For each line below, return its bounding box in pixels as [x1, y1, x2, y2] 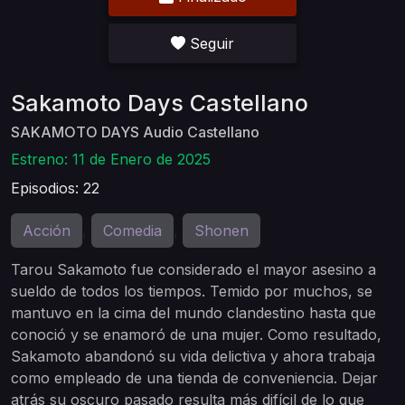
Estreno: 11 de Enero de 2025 [11, 150, 211, 168]
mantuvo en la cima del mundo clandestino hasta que [11, 304, 376, 322]
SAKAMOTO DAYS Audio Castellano [11, 123, 259, 141]
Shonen [194, 221, 249, 240]
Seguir [190, 34, 234, 52]
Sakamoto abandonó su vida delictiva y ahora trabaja [11, 347, 375, 365]
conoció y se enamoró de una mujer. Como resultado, [11, 325, 381, 344]
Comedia [103, 221, 162, 240]
